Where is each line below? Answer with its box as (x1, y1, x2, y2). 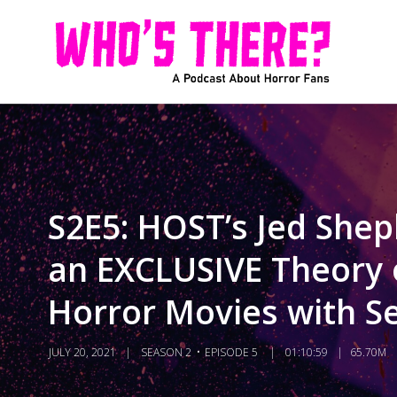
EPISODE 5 (204, 344, 258, 360)
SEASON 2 (140, 344, 191, 360)
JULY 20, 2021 (48, 344, 116, 360)
